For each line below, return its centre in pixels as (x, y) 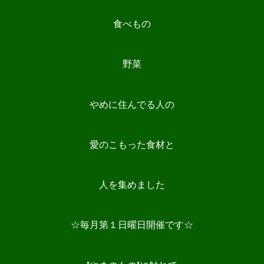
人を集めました (132, 185)
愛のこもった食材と (132, 144)
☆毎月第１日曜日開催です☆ (132, 225)
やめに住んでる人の (132, 104)
